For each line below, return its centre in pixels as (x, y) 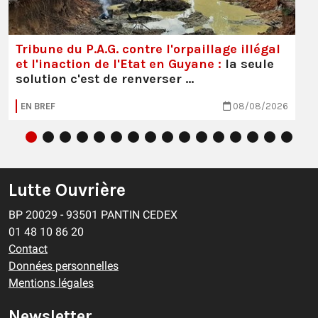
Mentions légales (51, 283)
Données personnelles (64, 266)
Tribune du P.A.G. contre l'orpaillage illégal (148, 49)
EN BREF (38, 106)
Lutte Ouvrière (67, 190)
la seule (248, 64)
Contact (28, 249)
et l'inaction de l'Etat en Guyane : (119, 64)
